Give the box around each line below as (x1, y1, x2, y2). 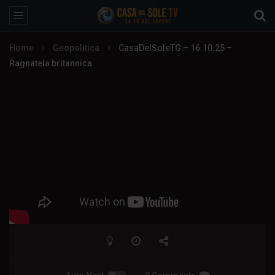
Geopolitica (53, 43, 99, 53)
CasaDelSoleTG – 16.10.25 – (118, 43, 232, 53)
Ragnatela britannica (9, 58, 92, 68)
